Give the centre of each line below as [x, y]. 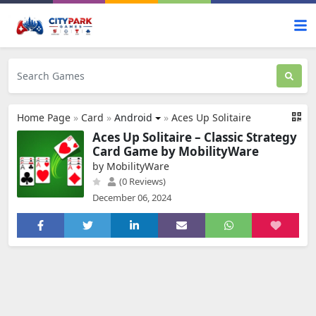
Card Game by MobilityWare [176, 151]
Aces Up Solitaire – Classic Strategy [195, 137]
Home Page [44, 117]
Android [133, 117]
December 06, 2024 [132, 197]
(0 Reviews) [141, 181]
